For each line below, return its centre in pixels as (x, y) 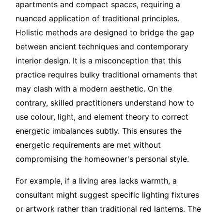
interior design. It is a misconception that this (98, 60)
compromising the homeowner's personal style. (102, 159)
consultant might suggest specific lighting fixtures (107, 194)
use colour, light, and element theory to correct (102, 116)
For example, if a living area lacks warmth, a (96, 180)
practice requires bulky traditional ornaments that (107, 74)
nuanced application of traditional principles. (97, 18)
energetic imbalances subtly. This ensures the (99, 131)
